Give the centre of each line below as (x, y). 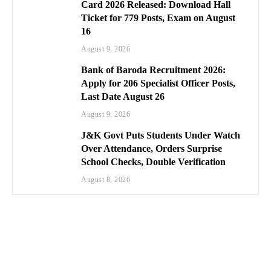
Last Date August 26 (123, 96)
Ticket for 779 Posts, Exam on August (158, 18)
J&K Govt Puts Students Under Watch (161, 135)
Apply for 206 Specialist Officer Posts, (158, 83)
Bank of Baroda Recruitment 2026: (154, 70)
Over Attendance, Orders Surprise (152, 148)
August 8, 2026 (106, 179)
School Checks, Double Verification (154, 162)
